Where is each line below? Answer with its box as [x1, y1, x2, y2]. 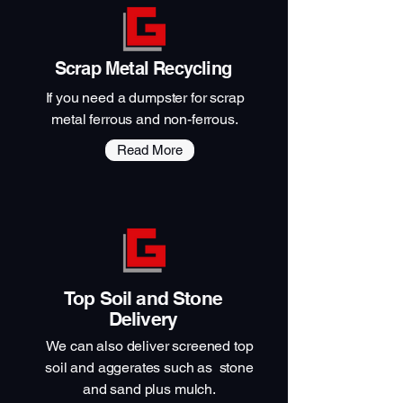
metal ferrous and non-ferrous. [51, 111, 238, 128]
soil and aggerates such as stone [45, 359, 254, 376]
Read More [117, 142, 183, 157]
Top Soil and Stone [64, 287, 222, 309]
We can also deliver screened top [45, 337, 254, 354]
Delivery [108, 308, 178, 330]
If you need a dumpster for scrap [45, 89, 245, 106]
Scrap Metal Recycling [54, 58, 232, 79]
